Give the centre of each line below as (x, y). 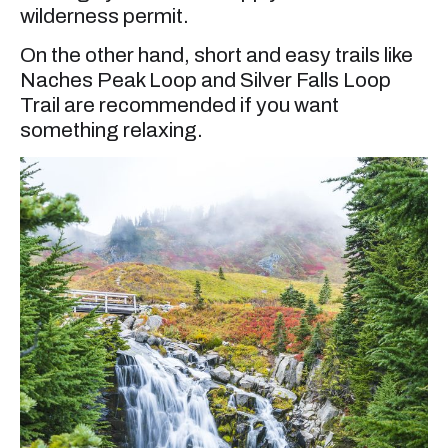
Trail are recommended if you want (179, 104)
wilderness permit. (104, 15)
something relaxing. (111, 129)
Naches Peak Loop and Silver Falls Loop (205, 79)
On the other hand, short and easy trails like (216, 54)
